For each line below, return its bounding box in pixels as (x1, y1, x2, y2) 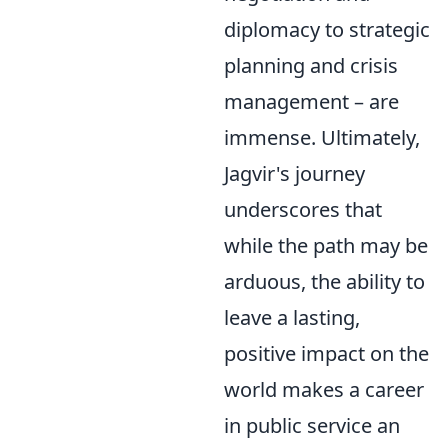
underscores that (224, 196, 382, 223)
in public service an (224, 412, 400, 439)
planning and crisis (224, 52, 398, 79)
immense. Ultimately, (224, 124, 420, 151)
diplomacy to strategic (224, 16, 430, 43)
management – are (224, 88, 399, 115)
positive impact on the (224, 340, 429, 367)
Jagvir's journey (224, 160, 365, 187)
